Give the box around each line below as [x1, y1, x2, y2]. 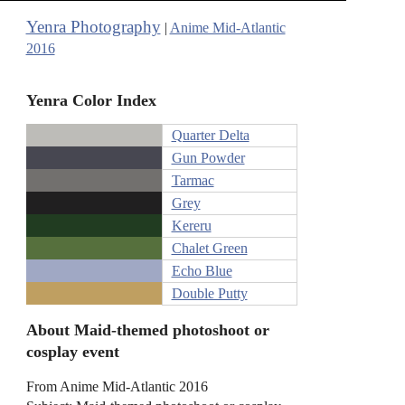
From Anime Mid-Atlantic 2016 [25, 378, 208, 394]
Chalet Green [171, 240, 248, 257]
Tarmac [171, 173, 214, 189]
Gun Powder [171, 150, 245, 166]
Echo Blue [171, 263, 232, 279]
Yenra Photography [25, 17, 161, 36]
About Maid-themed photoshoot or [25, 320, 269, 339]
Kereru [171, 218, 212, 234]
